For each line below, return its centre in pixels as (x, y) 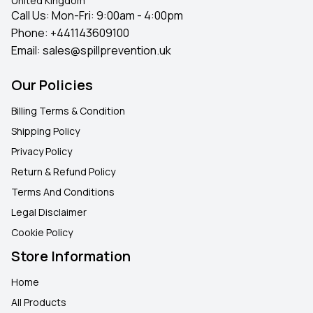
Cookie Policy (42, 233)
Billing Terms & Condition (68, 111)
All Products (39, 303)
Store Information (71, 256)
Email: (27, 51)
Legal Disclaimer (49, 212)
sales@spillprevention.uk (107, 51)
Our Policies (52, 85)
